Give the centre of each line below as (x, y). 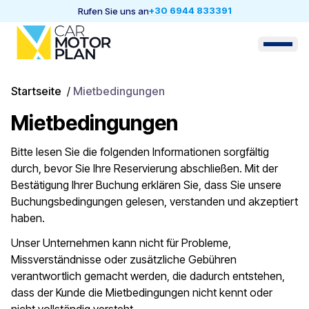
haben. (28, 218)
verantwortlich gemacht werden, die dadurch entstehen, (148, 276)
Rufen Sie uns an (113, 11)
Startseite (36, 91)
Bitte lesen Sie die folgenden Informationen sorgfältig (140, 152)
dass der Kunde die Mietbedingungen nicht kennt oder (142, 292)
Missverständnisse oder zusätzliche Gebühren (124, 259)
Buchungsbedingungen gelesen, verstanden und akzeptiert (154, 201)
